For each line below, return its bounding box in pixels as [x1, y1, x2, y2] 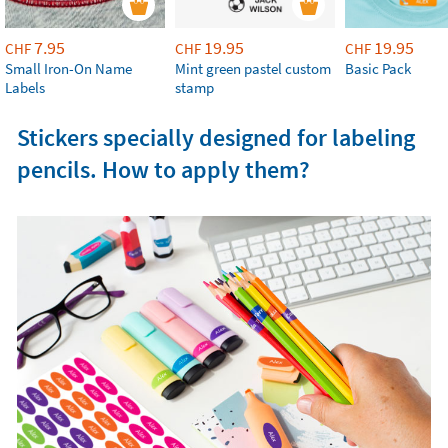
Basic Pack [345, 58, 411, 78]
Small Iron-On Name [5, 58, 132, 78]
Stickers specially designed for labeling [16, 121, 415, 153]
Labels [5, 77, 45, 97]
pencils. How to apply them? [16, 153, 310, 185]
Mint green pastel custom [175, 58, 331, 78]
